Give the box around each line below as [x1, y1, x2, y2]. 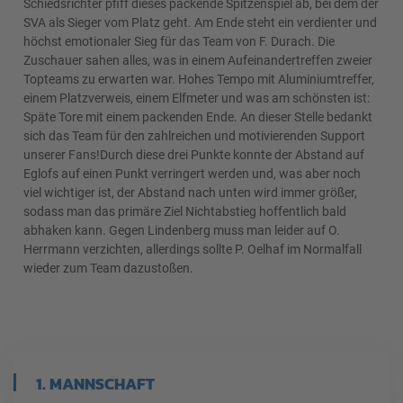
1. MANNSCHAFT [36, 372, 155, 396]
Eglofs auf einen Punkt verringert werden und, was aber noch [22, 166, 361, 181]
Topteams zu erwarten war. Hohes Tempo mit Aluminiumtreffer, [22, 72, 374, 86]
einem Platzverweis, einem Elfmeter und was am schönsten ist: [22, 91, 370, 105]
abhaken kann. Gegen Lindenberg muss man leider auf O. [22, 223, 340, 237]
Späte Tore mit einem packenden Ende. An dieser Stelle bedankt [22, 110, 372, 124]
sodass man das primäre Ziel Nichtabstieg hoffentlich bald [22, 204, 346, 219]
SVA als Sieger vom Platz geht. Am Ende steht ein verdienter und [22, 15, 377, 30]
